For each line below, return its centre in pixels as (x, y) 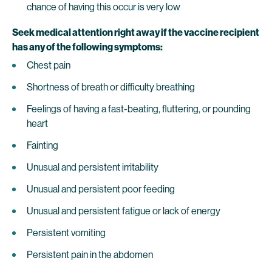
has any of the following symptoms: (87, 47)
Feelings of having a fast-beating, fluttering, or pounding (139, 109)
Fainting (42, 145)
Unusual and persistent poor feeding (101, 189)
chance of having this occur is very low (104, 7)
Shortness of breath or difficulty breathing (111, 87)
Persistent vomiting (66, 233)
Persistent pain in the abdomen (90, 255)
